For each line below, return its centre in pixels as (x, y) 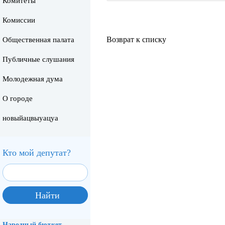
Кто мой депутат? (37, 153)
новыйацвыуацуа (30, 118)
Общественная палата (38, 40)
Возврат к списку (136, 39)
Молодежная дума (33, 79)
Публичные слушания (38, 59)
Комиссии (19, 20)
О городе (18, 98)
